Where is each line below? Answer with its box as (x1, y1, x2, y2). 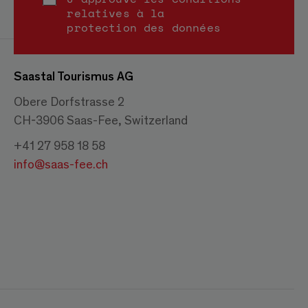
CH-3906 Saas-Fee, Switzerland (14, 111, 188, 128)
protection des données (67, 19, 221, 36)
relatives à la (67, 5, 165, 21)
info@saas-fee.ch (14, 155, 108, 172)
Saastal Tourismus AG (14, 67, 133, 84)
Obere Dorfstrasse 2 (14, 93, 124, 109)
